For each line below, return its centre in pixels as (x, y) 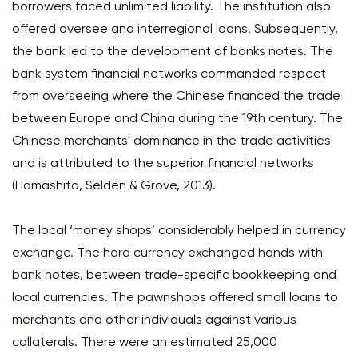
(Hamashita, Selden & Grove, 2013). (114, 185)
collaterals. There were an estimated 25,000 (145, 342)
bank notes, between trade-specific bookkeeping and (174, 274)
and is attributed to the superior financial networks (163, 163)
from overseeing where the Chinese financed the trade (176, 95)
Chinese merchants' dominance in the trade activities (171, 140)
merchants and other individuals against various (154, 319)
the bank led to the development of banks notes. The (173, 51)
